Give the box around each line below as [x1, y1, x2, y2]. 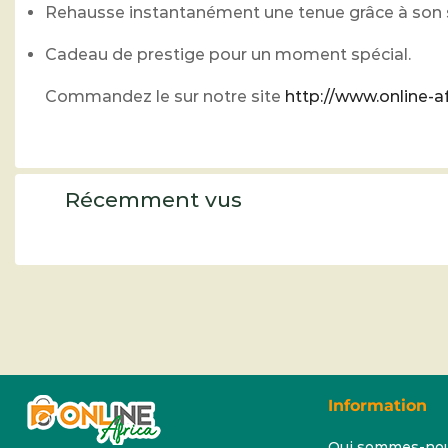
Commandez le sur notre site [45, 86, 285, 106]
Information [327, 396, 427, 416]
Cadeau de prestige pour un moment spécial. [45, 44, 411, 64]
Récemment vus [65, 186, 242, 212]
